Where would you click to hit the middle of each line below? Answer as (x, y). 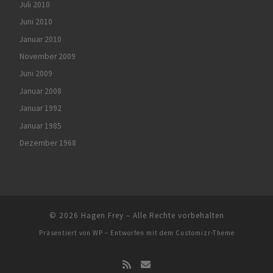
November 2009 (47, 57)
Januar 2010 (40, 39)
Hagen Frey (102, 216)
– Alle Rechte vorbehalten (174, 216)
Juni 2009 (36, 74)
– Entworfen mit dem (139, 233)
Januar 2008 (40, 91)
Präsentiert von (66, 233)
